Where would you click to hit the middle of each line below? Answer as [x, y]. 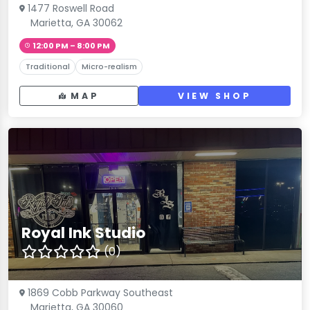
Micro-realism [109, 66]
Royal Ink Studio [84, 233]
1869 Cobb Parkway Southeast [100, 293]
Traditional [47, 66]
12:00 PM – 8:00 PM [71, 45]
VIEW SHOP [215, 96]
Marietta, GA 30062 [76, 22]
